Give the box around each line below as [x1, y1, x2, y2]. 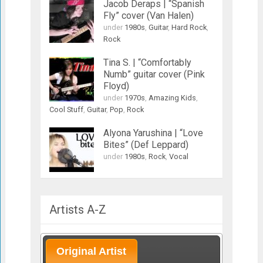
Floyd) [103, 80, 129, 92]
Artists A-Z [49, 202, 106, 217]
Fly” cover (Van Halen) [103, 9, 194, 21]
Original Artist [56, 245, 127, 257]
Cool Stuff [49, 104, 83, 114]
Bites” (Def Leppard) [103, 139, 188, 150]
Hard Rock [171, 22, 207, 32]
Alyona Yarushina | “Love [103, 127, 203, 139]
